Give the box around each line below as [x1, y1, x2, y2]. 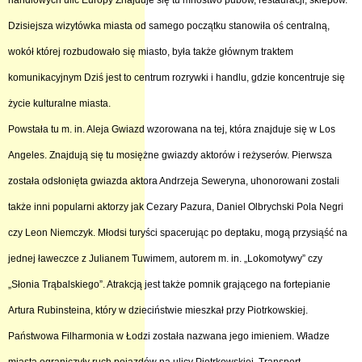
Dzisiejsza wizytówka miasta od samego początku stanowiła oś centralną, [8, 20, 330, 32]
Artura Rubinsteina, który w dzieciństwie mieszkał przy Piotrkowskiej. [8, 305, 308, 316]
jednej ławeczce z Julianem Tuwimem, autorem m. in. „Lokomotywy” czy [8, 253, 322, 264]
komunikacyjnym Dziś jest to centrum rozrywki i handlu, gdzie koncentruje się [8, 72, 345, 83]
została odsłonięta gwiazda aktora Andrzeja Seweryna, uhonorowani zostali [8, 175, 339, 187]
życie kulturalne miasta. [8, 98, 111, 109]
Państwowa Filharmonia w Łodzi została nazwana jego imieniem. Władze [8, 330, 330, 342]
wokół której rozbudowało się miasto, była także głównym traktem [8, 46, 293, 57]
